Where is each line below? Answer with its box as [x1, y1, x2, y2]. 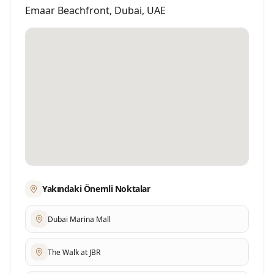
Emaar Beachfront [25, 4, 109, 17]
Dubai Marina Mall [48, 213, 111, 224]
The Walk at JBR [48, 246, 100, 257]
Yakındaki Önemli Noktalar [42, 183, 150, 194]
